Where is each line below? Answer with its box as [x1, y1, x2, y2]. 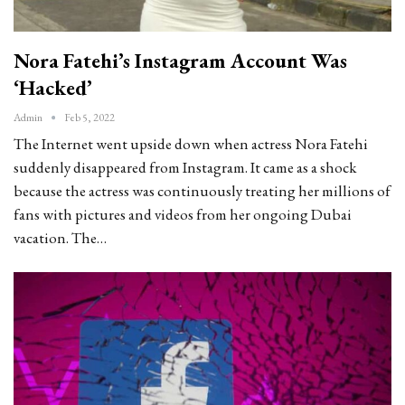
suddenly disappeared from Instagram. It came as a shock [14, 156, 356, 177]
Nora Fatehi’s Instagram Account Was [14, 46, 347, 74]
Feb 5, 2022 [64, 109, 115, 125]
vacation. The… [14, 227, 107, 248]
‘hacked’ [14, 73, 92, 101]
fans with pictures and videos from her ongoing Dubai [14, 203, 352, 224]
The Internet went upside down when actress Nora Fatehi [14, 133, 368, 154]
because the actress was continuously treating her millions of [14, 180, 391, 201]
